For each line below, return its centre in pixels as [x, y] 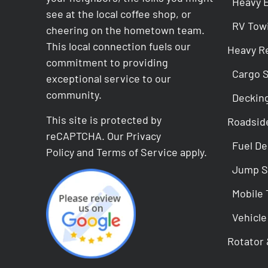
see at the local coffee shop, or [119, 14]
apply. [193, 152]
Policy [60, 152]
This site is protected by [104, 119]
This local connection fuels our [119, 46]
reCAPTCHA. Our [86, 135]
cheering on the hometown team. [126, 30]
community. [74, 95]
